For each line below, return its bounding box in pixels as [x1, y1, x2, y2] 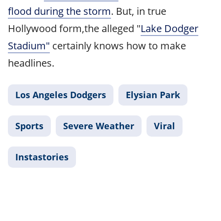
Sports [15, 120, 43, 132]
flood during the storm [8, 4, 111, 18]
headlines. [8, 56, 54, 70]
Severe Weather [63, 120, 134, 132]
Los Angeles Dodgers [15, 89, 106, 101]
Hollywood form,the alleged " [8, 22, 141, 36]
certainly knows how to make [50, 39, 186, 53]
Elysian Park [126, 89, 180, 101]
